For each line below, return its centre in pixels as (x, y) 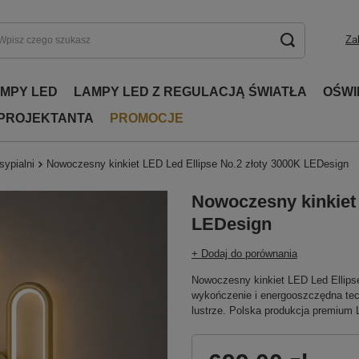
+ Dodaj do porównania (244, 254)
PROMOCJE (147, 118)
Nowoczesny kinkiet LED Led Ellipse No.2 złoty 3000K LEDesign (198, 164)
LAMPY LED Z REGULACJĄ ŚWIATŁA (190, 92)
